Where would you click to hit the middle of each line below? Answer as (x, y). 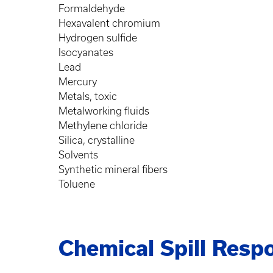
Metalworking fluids (105, 111)
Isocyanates (87, 52)
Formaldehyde (93, 9)
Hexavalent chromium (111, 23)
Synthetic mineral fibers (114, 169)
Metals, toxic (89, 96)
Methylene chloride (104, 126)
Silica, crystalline (98, 140)
